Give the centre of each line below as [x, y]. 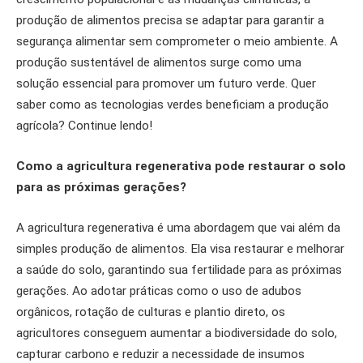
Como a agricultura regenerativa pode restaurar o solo [181, 166]
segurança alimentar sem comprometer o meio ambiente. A [177, 42]
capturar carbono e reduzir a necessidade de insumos [160, 354]
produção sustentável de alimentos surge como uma [159, 63]
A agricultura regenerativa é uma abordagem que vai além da [178, 227]
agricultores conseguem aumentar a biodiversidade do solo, [177, 333]
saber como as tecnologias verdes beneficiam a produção [173, 105]
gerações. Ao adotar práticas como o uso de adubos [159, 290]
